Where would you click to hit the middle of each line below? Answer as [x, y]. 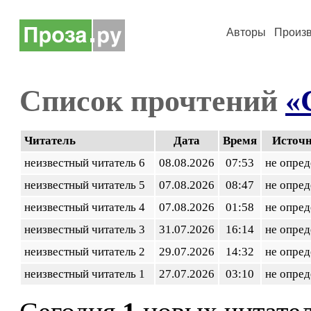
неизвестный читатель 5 [87, 185]
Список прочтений [152, 101]
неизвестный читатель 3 [87, 229]
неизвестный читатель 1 [87, 274]
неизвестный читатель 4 [87, 207]
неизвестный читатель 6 [87, 163]
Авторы [246, 32]
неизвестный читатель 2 [87, 252]
